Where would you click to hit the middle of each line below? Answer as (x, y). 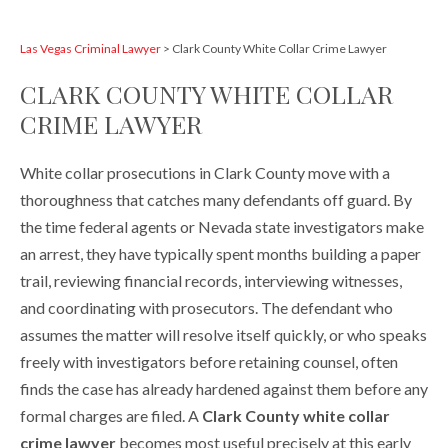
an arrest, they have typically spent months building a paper (220, 254)
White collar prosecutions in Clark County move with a (205, 173)
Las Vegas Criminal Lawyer (90, 49)
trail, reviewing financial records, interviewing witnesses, (211, 281)
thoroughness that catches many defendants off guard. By (216, 200)
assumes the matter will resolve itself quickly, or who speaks (223, 335)
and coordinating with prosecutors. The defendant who (206, 308)
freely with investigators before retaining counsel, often (209, 362)
